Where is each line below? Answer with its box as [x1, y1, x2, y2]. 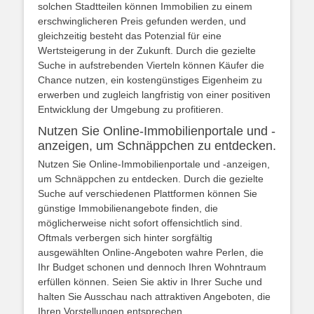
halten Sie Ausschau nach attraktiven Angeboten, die [38, 291, 271, 302]
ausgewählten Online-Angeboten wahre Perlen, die [38, 247, 264, 258]
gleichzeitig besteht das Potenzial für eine [38, 30, 221, 41]
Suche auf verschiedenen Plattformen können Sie [38, 188, 257, 199]
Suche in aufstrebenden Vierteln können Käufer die [38, 60, 264, 71]
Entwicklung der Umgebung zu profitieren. [38, 104, 224, 115]
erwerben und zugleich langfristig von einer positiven [38, 89, 271, 100]
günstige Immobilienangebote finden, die [38, 203, 218, 214]
